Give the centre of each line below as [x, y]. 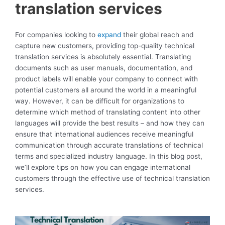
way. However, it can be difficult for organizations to [100, 101]
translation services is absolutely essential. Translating [103, 57]
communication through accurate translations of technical [109, 145]
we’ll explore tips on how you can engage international [103, 167]
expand [109, 35]
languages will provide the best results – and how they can [110, 123]
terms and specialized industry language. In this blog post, [109, 156]
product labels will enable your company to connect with [106, 79]
